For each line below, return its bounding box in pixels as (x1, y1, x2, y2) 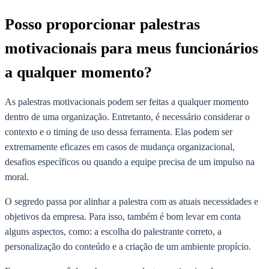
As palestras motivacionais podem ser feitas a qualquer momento (5, 97, 249, 107)
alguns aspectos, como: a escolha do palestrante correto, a (5, 226, 222, 237)
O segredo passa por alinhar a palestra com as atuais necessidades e (5, 196, 258, 207)
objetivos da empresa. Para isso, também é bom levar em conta (5, 211, 241, 222)
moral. (5, 172, 29, 183)
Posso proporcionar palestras (5, 16, 200, 34)
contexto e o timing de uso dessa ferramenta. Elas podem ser (5, 127, 232, 138)
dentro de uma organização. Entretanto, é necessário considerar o (5, 112, 250, 122)
